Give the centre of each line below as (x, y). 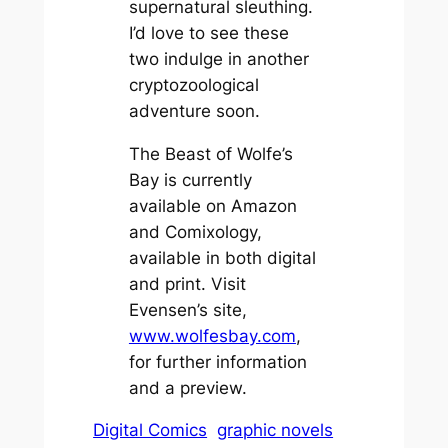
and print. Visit (187, 283)
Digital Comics (150, 430)
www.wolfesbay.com (212, 335)
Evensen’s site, (187, 309)
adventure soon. (194, 110)
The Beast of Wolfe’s (210, 153)
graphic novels (275, 430)
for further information (217, 361)
